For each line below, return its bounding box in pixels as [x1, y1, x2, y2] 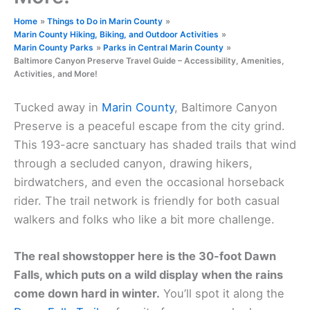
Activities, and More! [14, 69, 98, 80]
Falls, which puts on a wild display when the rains [14, 268, 283, 282]
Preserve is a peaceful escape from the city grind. [14, 118, 285, 133]
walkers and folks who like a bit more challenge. [14, 212, 275, 226]
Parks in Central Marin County [103, 43, 224, 53]
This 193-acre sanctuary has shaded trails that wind [14, 137, 296, 152]
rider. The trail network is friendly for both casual [14, 193, 280, 208]
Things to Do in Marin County [47, 17, 163, 27]
